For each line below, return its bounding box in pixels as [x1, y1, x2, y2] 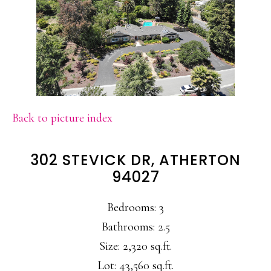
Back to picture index [12, 111, 113, 125]
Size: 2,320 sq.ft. [99, 239, 172, 253]
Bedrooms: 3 [107, 200, 164, 215]
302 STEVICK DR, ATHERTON [30, 150, 241, 170]
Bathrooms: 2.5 [101, 220, 170, 234]
